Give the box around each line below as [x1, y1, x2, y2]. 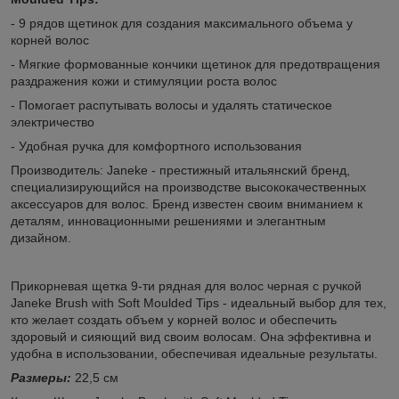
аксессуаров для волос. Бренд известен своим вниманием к [11, 196, 362, 211]
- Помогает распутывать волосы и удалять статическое [11, 97, 332, 112]
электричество [11, 114, 94, 129]
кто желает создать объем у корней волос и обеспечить [11, 312, 337, 327]
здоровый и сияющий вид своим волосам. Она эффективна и [11, 329, 371, 344]
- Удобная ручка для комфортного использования [11, 138, 302, 153]
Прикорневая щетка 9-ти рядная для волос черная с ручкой [11, 278, 362, 293]
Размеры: [11, 370, 71, 385]
